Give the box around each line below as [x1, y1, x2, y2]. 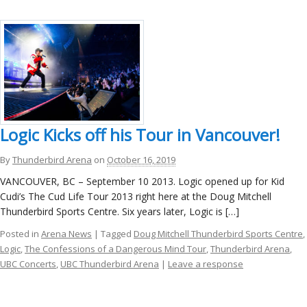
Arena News [41, 227, 92, 240]
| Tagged [94, 227, 134, 240]
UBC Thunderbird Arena [60, 257, 159, 270]
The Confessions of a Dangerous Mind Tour [25, 242, 206, 255]
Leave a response [168, 257, 243, 270]
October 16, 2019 [107, 153, 175, 166]
